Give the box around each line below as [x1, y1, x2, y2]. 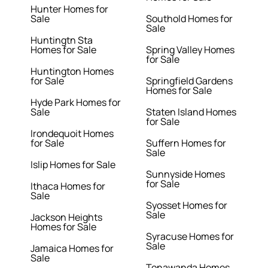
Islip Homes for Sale [31, 158, 116, 172]
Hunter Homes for [31, 2, 109, 16]
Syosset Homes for [146, 199, 227, 212]
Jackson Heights [31, 211, 103, 224]
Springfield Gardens [146, 74, 233, 88]
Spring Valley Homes [146, 43, 234, 57]
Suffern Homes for [146, 136, 226, 150]
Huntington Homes [31, 65, 114, 78]
